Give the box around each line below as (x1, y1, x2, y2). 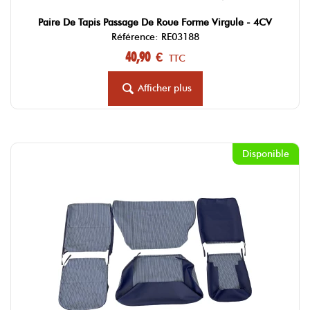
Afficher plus (137, 82, 192, 95)
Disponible (242, 148, 289, 161)
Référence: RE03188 (111, 31, 199, 44)
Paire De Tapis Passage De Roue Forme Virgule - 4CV (38, 17, 272, 29)
